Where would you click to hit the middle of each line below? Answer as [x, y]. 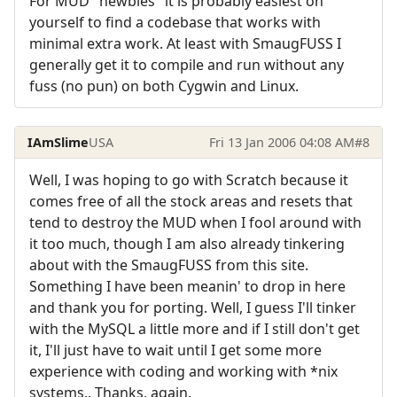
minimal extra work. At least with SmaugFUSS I [185, 44]
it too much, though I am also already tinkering [187, 244]
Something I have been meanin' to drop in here [187, 287]
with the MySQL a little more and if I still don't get [195, 329]
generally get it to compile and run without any [187, 65]
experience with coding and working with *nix [183, 372]
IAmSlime [58, 142]
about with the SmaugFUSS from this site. [169, 265]
